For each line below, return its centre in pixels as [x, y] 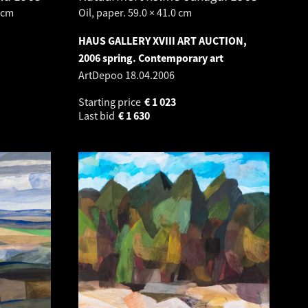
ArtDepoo [102, 75]
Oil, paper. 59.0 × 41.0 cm [135, 12]
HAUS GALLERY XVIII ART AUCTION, [163, 41]
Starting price [111, 102]
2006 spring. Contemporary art [151, 58]
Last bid [98, 115]
